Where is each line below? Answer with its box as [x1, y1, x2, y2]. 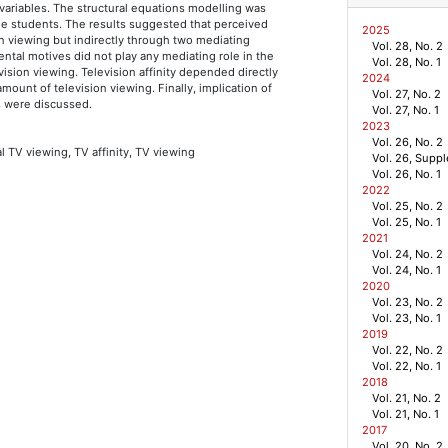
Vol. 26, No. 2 [371, 135, 443, 150]
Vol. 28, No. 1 [371, 55, 441, 70]
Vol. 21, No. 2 [371, 391, 441, 406]
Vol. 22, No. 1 [371, 359, 441, 374]
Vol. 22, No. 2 [371, 343, 443, 358]
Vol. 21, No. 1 [371, 407, 439, 422]
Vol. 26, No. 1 [371, 167, 441, 182]
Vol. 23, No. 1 [371, 311, 441, 326]
